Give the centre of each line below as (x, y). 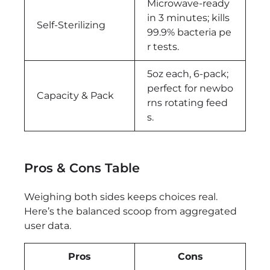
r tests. (163, 46)
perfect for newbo (190, 88)
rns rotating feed (187, 102)
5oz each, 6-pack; (188, 74)
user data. (48, 225)
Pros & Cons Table (82, 168)
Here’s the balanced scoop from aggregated (130, 211)
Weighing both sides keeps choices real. (121, 196)
